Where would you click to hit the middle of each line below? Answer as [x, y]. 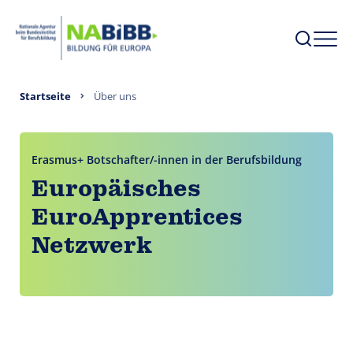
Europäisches [116, 190]
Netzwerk [92, 247]
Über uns [115, 96]
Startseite [45, 96]
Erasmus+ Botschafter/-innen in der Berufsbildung [167, 160]
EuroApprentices [137, 218]
